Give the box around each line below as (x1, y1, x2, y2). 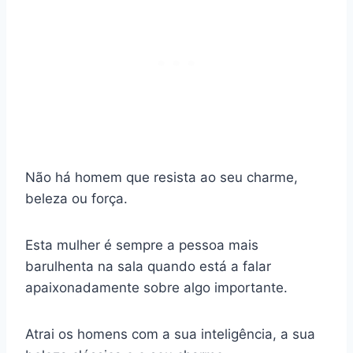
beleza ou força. (25, 191, 128, 207)
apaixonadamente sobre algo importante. (25, 280, 288, 296)
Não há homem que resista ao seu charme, (25, 169, 298, 186)
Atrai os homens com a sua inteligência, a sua (25, 326, 315, 343)
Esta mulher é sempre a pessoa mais (25, 237, 258, 254)
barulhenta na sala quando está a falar (25, 258, 271, 275)
